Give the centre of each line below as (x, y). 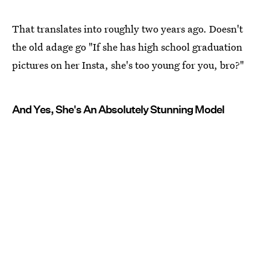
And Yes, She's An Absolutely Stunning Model (118, 109)
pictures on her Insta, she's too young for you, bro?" (128, 65)
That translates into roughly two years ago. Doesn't (127, 29)
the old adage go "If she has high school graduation (127, 47)
